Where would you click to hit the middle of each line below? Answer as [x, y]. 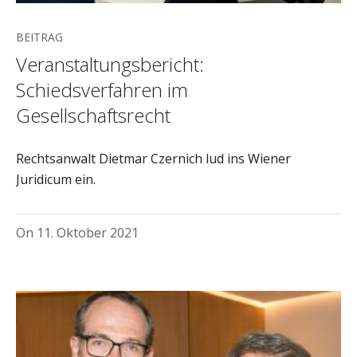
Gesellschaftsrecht [93, 115]
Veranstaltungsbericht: [110, 64]
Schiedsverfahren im [102, 89]
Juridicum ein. [56, 179]
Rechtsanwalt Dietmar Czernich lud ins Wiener [153, 158]
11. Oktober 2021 [88, 232]
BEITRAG [39, 37]
